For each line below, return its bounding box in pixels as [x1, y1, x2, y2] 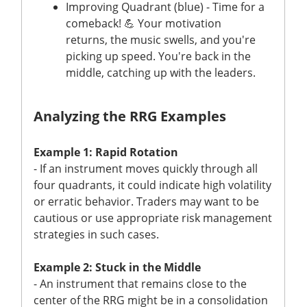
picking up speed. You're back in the [66, 48, 251, 64]
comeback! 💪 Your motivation [66, 15, 221, 31]
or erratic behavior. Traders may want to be [34, 193, 259, 209]
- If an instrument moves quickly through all [34, 160, 258, 176]
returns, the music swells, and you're [66, 32, 256, 47]
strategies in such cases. [34, 226, 162, 242]
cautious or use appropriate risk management [34, 210, 272, 225]
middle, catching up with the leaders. [66, 64, 258, 80]
